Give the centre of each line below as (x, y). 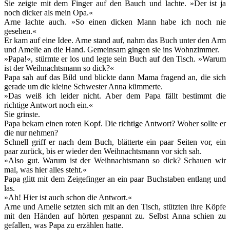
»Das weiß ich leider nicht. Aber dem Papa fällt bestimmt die (115, 95)
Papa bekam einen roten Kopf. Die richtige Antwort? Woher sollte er (115, 123)
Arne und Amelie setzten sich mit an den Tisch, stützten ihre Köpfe (115, 206)
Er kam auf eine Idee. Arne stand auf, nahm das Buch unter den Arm (115, 40)
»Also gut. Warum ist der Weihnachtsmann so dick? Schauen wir (115, 160)
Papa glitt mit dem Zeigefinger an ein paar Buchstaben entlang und (115, 179)
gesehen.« (20, 31)
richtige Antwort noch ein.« (49, 105)
